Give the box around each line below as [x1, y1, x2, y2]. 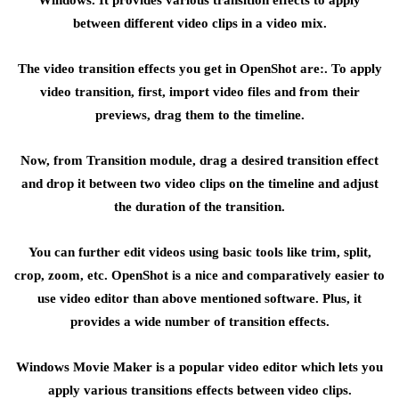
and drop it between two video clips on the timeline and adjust [20, 176, 379, 191]
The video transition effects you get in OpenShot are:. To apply [17, 61, 382, 76]
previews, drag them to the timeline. [94, 108, 305, 122]
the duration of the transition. [114, 199, 285, 214]
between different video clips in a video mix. [72, 16, 327, 30]
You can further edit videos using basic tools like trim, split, [28, 245, 371, 259]
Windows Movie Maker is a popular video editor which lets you [16, 360, 383, 374]
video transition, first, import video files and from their [39, 85, 360, 99]
